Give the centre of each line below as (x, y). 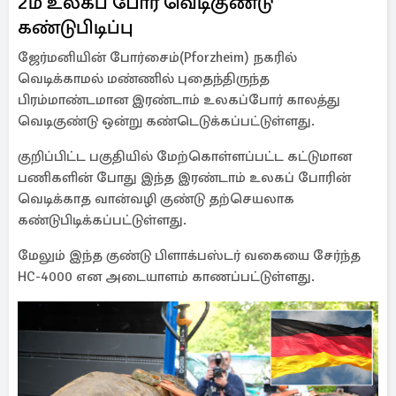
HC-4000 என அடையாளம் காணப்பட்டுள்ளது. (166, 277)
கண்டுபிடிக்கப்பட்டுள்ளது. (102, 220)
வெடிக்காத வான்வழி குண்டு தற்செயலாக (156, 199)
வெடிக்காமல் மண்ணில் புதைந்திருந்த (144, 79)
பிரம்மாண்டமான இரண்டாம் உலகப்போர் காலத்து (179, 100)
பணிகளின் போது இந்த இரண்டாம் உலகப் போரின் (184, 178)
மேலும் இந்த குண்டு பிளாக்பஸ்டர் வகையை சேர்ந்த (189, 255)
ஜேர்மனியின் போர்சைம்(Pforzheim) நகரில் (157, 57)
